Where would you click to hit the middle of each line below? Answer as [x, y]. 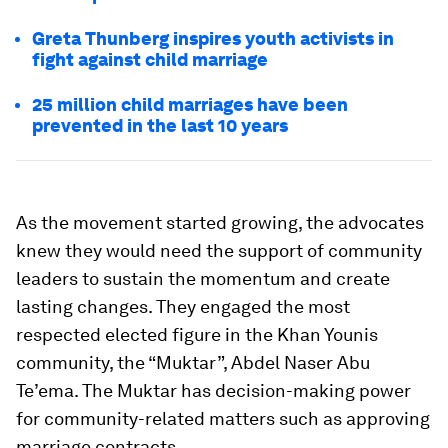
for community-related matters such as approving [223, 418]
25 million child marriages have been [190, 104]
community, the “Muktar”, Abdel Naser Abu [193, 362]
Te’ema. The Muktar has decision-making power [213, 390]
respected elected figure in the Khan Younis [197, 334]
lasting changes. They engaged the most [183, 306]
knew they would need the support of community [219, 250]
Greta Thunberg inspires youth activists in [213, 38]
